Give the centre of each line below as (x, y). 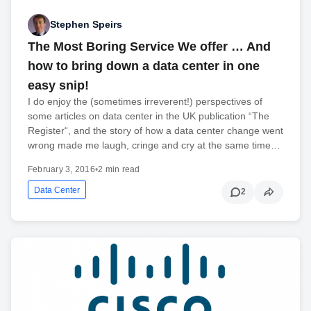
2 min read (119, 169)
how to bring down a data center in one (144, 66)
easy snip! (58, 85)
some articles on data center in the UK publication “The (149, 116)
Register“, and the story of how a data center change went (155, 130)
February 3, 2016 (61, 169)
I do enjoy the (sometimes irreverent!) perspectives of (145, 101)
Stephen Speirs (86, 25)
